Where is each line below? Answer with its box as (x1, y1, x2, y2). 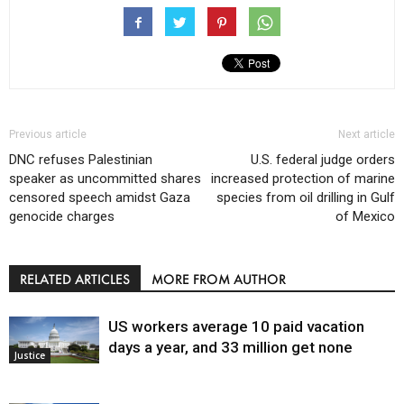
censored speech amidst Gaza (9, 188, 190, 206)
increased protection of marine (211, 170, 395, 187)
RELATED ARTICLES (20, 270, 130, 288)
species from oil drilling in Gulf (216, 188, 395, 206)
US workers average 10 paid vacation (108, 317, 364, 335)
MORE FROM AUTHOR (151, 270, 286, 288)
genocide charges (9, 207, 115, 225)
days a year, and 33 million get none (108, 337, 353, 356)
